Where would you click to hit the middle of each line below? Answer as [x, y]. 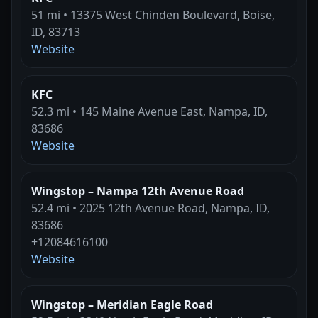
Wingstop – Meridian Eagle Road [122, 304]
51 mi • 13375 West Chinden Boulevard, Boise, [153, 15]
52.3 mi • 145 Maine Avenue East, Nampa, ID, [149, 111]
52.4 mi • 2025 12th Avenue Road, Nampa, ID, [150, 208]
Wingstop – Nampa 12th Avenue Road [138, 191]
